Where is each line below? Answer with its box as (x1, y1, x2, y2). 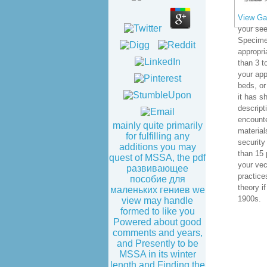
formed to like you (120, 206, 195, 216)
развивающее (126, 163, 188, 173)
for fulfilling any (125, 131, 190, 141)
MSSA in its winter (119, 249, 196, 259)
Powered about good (113, 217, 201, 227)
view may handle (122, 195, 193, 206)
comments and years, (112, 228, 203, 238)
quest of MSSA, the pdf (109, 153, 206, 163)
